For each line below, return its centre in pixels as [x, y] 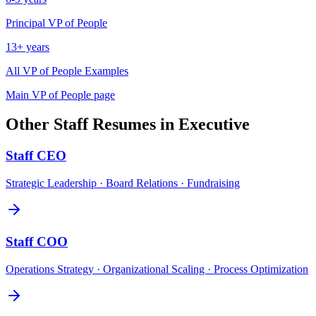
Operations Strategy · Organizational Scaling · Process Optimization [157, 269]
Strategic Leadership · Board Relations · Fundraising [123, 183]
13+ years [28, 47]
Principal [25, 23]
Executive [214, 124]
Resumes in [133, 124]
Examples [105, 71]
